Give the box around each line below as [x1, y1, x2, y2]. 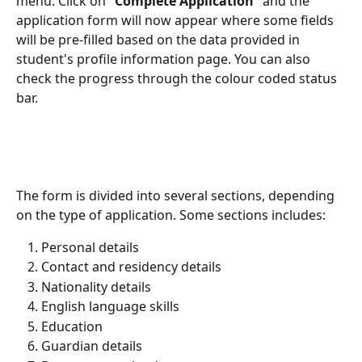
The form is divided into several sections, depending [16, 186, 338, 204]
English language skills [41, 297, 179, 316]
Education [41, 317, 103, 335]
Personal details [41, 238, 139, 256]
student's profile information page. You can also [16, 49, 314, 68]
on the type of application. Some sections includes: [16, 205, 326, 224]
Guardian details [41, 337, 142, 356]
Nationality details [41, 277, 151, 296]
